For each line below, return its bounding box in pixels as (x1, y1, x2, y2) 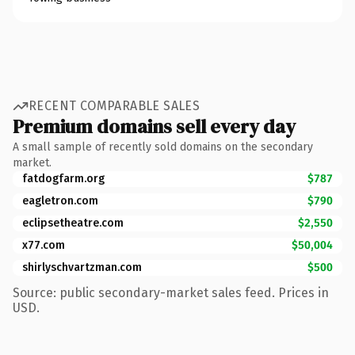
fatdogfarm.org (22, 171, 105, 185)
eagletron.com (22, 193, 98, 208)
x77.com (22, 238, 65, 252)
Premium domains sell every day (13, 113, 296, 139)
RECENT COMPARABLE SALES (29, 98, 200, 113)
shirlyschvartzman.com (22, 260, 142, 274)
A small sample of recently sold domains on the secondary (13, 139, 313, 154)
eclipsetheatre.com (22, 216, 124, 230)
